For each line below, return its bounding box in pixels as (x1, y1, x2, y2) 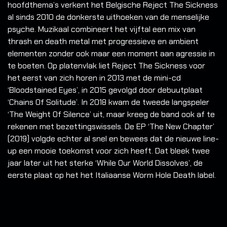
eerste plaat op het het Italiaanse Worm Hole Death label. (8, 170, 216, 181)
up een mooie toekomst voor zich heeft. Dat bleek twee (8, 145, 210, 157)
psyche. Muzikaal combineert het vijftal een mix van (8, 24, 196, 35)
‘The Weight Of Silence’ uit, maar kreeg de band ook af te (8, 109, 215, 120)
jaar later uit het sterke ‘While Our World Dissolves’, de (8, 158, 203, 169)
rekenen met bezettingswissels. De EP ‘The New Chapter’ (8, 121, 214, 132)
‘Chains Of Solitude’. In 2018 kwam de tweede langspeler (8, 97, 209, 108)
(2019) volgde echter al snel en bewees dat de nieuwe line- (8, 133, 219, 144)
